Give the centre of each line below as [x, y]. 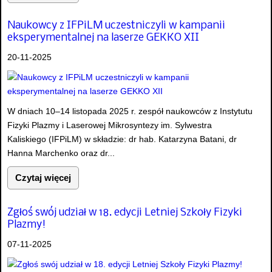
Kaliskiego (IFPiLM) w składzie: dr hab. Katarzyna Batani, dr [122, 139]
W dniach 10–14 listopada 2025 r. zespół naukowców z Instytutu [130, 111]
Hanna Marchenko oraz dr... [61, 153]
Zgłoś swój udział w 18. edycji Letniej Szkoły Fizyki [125, 212]
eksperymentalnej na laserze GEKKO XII [103, 38]
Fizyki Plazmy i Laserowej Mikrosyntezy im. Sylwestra [110, 125]
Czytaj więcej [43, 178]
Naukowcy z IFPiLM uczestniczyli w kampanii [116, 26]
